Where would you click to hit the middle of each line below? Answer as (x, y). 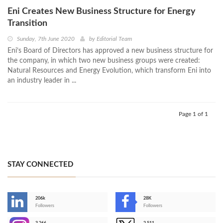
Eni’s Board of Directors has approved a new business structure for (110, 51)
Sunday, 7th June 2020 (46, 39)
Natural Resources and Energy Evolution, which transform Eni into (109, 71)
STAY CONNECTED (40, 165)
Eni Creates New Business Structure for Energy (102, 12)
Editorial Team (114, 39)
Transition (28, 24)
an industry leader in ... (42, 81)
